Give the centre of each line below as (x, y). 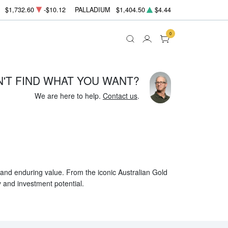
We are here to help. (68, 95)
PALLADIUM (93, 10)
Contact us (120, 95)
